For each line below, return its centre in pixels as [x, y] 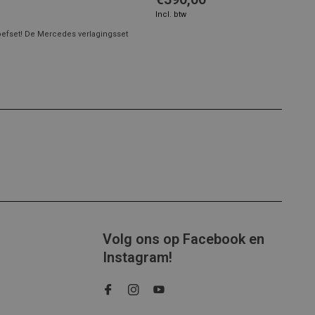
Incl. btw [171, 14]
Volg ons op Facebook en [184, 239]
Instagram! [137, 257]
